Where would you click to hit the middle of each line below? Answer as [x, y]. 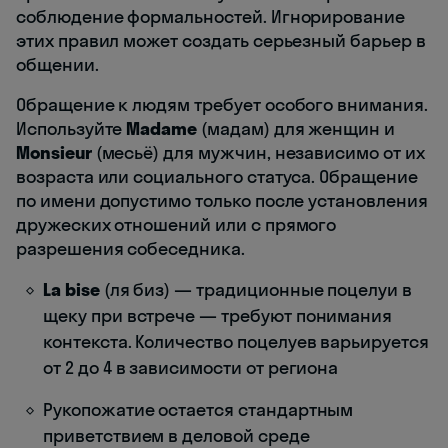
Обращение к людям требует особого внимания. [222, 105]
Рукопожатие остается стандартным [198, 410]
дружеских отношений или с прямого [176, 225]
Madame [162, 129]
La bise [71, 290]
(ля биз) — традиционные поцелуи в [255, 290]
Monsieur [54, 153]
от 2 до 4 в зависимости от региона [191, 368]
